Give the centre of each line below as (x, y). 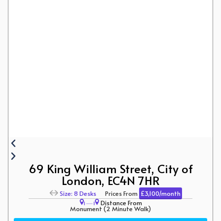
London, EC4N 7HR (110, 180)
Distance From (120, 203)
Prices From (117, 194)
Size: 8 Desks (78, 194)
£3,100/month (160, 194)
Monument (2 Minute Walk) (110, 209)
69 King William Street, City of (110, 168)
